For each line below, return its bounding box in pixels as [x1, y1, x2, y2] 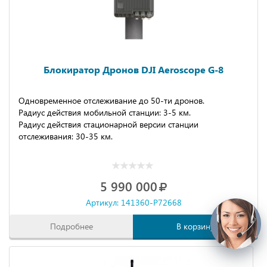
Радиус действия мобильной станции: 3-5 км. [18, 107, 191, 118]
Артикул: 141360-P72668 [85, 197, 182, 208]
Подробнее [50, 221, 93, 232]
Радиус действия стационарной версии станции [18, 119, 198, 130]
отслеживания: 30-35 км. [18, 131, 113, 142]
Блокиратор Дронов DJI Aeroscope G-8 [44, 63, 223, 76]
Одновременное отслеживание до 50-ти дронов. [18, 95, 204, 106]
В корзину [176, 221, 215, 232]
